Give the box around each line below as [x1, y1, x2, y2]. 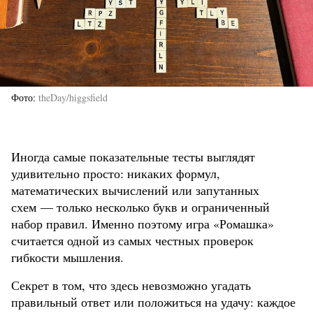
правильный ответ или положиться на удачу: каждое [11, 293, 296, 311]
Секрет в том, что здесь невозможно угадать [11, 277, 251, 294]
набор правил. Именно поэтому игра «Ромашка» [11, 215, 274, 233]
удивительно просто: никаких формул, [11, 165, 220, 182]
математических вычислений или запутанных [11, 182, 259, 199]
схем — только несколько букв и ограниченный [11, 198, 270, 216]
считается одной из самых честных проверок [11, 232, 254, 249]
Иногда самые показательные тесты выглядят [11, 148, 255, 166]
